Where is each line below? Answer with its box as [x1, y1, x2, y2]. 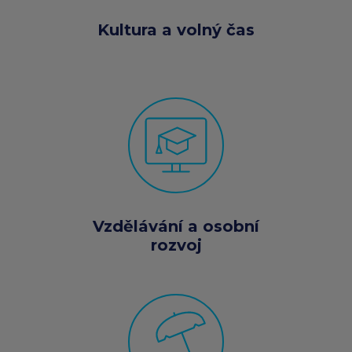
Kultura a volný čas [97, 20, 255, 39]
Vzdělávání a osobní [93, 216, 259, 236]
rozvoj [150, 235, 202, 255]
